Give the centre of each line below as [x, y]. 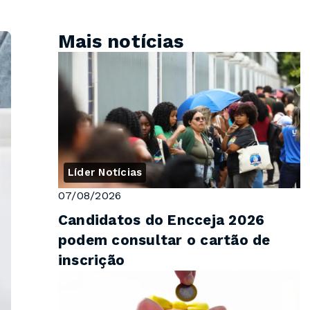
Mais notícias [121, 41]
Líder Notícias [105, 172]
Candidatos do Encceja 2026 [162, 220]
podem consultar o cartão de [164, 240]
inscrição [92, 260]
